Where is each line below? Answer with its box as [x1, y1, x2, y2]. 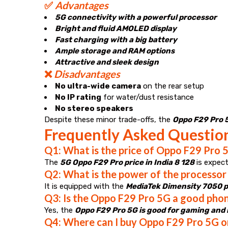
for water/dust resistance [101, 92, 194, 102]
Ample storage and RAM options [55, 46, 175, 55]
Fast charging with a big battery [55, 35, 177, 44]
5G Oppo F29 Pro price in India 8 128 [60, 157, 194, 167]
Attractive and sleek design [55, 57, 159, 67]
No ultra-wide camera [55, 81, 141, 91]
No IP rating [55, 92, 101, 102]
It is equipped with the [44, 181, 126, 191]
